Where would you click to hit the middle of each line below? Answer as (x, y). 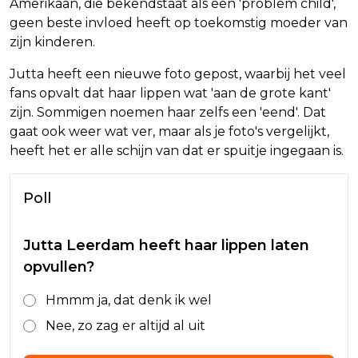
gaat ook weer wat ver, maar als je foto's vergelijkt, (169, 132)
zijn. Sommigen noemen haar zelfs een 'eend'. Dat (168, 113)
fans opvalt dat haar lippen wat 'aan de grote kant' (170, 93)
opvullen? (59, 267)
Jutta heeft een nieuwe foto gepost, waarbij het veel (178, 74)
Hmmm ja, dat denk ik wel (129, 300)
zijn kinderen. (52, 42)
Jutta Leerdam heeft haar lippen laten (166, 246)
